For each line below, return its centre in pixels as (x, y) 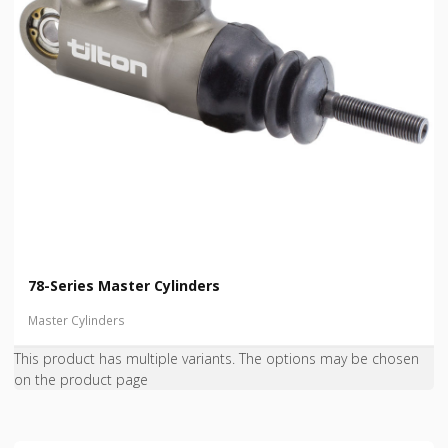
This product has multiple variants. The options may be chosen (216, 359)
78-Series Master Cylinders (124, 286)
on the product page (81, 380)
